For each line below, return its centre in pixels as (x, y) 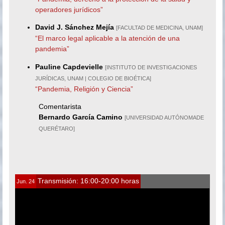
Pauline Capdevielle (69, 67)
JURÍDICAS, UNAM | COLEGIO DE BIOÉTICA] (93, 78)
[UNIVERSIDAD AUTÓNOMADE (164, 117)
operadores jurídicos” (69, 9)
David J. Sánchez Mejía (75, 27)
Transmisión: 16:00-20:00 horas (89, 181)
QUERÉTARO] (57, 128)
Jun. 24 (26, 182)
